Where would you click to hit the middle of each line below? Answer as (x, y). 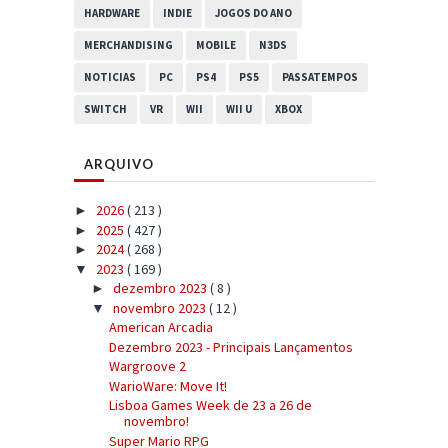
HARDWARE (112, 13)
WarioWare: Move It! (167, 385)
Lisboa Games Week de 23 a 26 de (210, 405)
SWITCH (105, 109)
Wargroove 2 (147, 366)
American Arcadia (160, 327)
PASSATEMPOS (320, 77)
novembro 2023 (160, 307)
